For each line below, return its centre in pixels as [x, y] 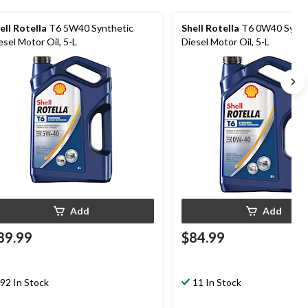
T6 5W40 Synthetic [90, 27]
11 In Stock [217, 282]
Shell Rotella [210, 27]
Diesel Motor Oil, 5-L [225, 41]
